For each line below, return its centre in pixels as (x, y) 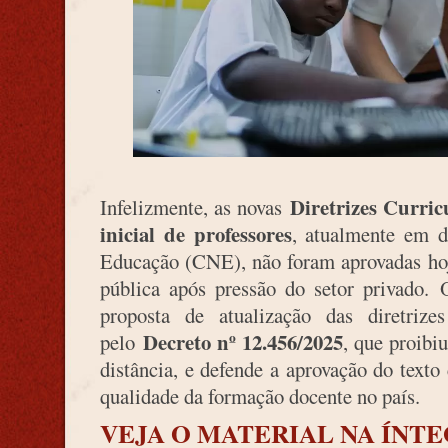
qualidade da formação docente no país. (260, 396)
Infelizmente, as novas (195, 207)
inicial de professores (196, 234)
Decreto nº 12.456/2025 (242, 342)
